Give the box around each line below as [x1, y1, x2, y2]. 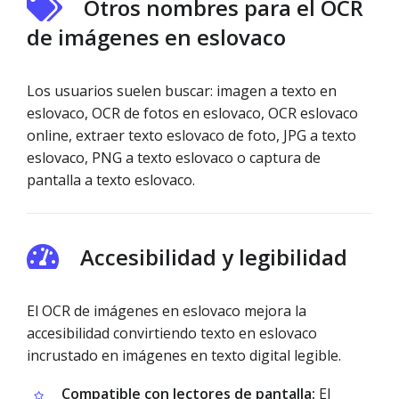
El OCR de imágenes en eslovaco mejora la [27, 301, 306, 321]
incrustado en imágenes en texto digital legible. [27, 346, 341, 365]
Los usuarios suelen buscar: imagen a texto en [27, 81, 337, 101]
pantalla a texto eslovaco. [27, 170, 195, 190]
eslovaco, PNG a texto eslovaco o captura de [27, 148, 321, 167]
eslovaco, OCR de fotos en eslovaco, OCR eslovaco [27, 103, 358, 123]
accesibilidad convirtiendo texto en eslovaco [27, 323, 317, 343]
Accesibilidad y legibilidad [80, 242, 347, 272]
